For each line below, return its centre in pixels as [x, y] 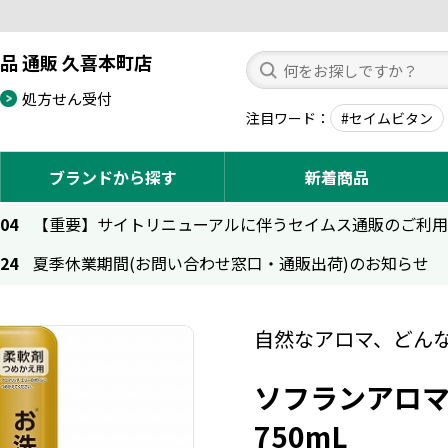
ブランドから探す [112, 176]
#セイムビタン [387, 117]
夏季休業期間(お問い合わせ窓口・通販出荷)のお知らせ [231, 263]
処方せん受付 [67, 98]
